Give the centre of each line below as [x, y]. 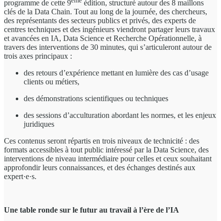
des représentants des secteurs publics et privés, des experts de [100, 21]
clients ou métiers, [53, 82]
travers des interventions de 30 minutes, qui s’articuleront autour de [108, 47]
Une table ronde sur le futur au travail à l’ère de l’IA [92, 210]
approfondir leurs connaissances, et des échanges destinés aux [100, 168]
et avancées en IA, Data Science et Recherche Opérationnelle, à [103, 38]
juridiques [41, 124]
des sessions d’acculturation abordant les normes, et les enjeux [120, 115]
